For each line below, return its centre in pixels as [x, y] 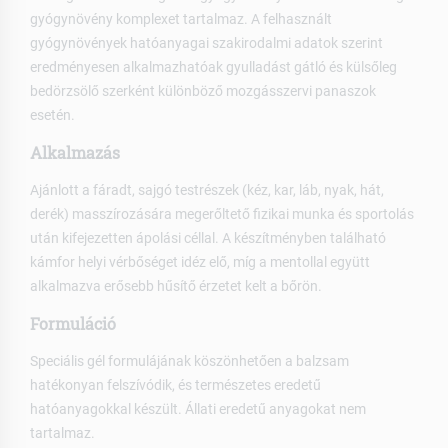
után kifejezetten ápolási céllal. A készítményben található [208, 238]
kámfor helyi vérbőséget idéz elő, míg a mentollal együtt [200, 262]
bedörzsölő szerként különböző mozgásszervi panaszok [203, 91]
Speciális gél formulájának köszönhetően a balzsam [189, 361]
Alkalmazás [75, 153]
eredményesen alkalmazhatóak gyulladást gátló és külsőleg [213, 67]
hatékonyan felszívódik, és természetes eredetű [175, 385]
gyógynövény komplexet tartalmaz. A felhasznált [181, 19]
